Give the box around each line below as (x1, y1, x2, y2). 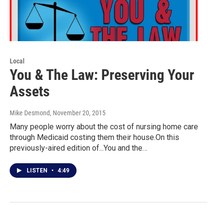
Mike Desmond (10, 109, 50, 117)
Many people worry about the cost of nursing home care (10, 122, 198, 132)
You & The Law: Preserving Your (10, 66, 194, 84)
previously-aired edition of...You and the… (10, 143, 147, 153)
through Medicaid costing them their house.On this (10, 133, 179, 142)
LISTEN (27, 167, 49, 174)
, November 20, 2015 (50, 109, 106, 117)
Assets (10, 83, 50, 100)
